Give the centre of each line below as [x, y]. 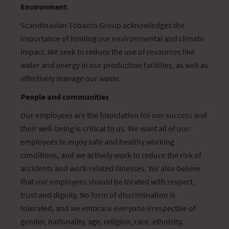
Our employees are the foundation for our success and [114, 115]
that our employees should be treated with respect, [108, 181]
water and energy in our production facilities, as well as [114, 65]
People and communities [65, 97]
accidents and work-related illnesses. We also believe [111, 168]
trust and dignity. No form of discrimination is [98, 195]
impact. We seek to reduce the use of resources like [108, 52]
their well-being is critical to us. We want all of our [105, 128]
